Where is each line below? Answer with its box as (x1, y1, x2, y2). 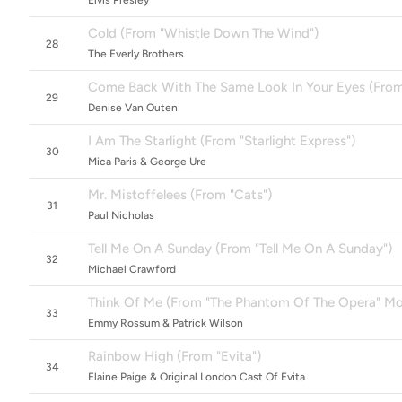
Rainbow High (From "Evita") (88, 348, 261, 364)
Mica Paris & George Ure (88, 155, 206, 168)
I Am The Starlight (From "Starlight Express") (88, 133, 355, 149)
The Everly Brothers (88, 48, 184, 60)
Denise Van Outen (88, 101, 178, 114)
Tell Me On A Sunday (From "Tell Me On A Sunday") (88, 240, 392, 257)
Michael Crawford (88, 263, 176, 275)
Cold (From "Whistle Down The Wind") (88, 25, 319, 41)
